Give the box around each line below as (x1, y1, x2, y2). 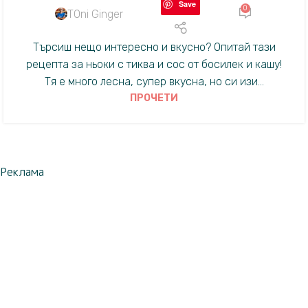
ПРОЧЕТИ (130, 92, 178, 104)
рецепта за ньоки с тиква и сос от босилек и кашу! (26, 58, 282, 71)
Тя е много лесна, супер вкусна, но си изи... (44, 75, 264, 89)
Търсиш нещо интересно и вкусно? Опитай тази (32, 41, 276, 54)
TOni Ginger (67, 7, 124, 21)
